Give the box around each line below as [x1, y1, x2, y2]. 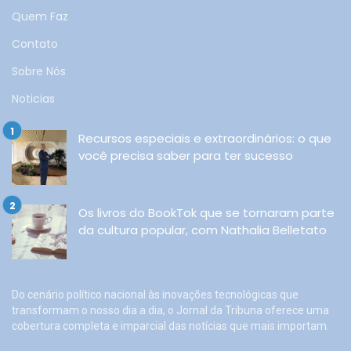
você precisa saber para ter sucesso [78, 147, 293, 164]
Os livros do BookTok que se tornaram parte [78, 204, 335, 221]
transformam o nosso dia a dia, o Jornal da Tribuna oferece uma [12, 303, 329, 317]
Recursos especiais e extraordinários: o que [78, 129, 331, 147]
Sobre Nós [12, 63, 66, 79]
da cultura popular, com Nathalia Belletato [78, 221, 327, 238]
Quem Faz [12, 8, 68, 24]
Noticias [12, 90, 55, 107]
